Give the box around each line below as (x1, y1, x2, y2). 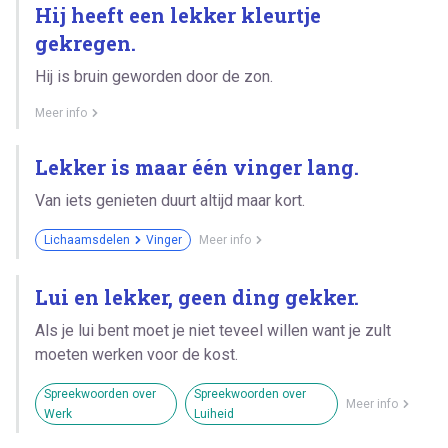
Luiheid (194, 406, 235, 421)
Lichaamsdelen (44, 232, 130, 247)
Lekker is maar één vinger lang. (35, 153, 359, 180)
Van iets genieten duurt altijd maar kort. (35, 190, 305, 210)
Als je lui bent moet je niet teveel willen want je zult (35, 320, 391, 340)
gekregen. (35, 29, 136, 56)
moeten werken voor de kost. (35, 344, 238, 364)
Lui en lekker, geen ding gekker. (35, 283, 359, 310)
